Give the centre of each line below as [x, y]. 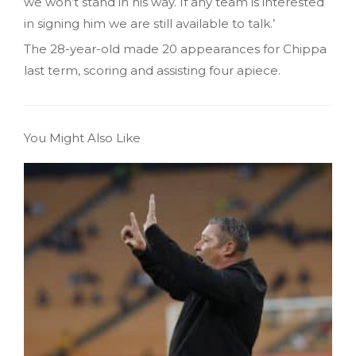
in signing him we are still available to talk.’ [149, 24]
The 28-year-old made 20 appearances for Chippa [175, 49]
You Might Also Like [82, 138]
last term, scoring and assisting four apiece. [152, 71]
